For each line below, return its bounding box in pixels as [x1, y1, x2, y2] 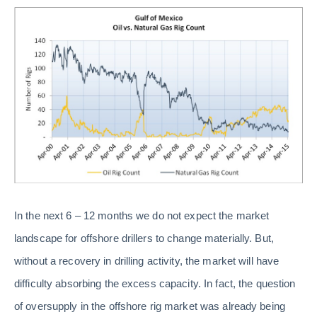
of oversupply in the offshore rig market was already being [14, 300, 285, 313]
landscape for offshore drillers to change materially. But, [14, 232, 274, 245]
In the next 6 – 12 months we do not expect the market [14, 209, 270, 222]
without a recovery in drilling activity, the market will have [14, 255, 279, 267]
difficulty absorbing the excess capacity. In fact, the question [14, 277, 296, 290]
